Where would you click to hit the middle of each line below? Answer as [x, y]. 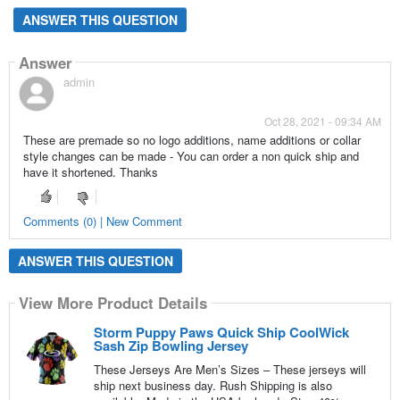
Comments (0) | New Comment [102, 221]
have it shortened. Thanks [90, 172]
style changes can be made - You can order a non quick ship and [191, 156]
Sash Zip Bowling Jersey [171, 345]
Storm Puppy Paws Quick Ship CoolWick [221, 332]
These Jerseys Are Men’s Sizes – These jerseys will [229, 369]
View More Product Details [112, 303]
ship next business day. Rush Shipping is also [212, 385]
